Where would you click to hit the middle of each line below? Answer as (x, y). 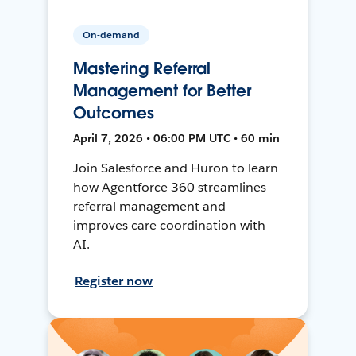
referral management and (150, 206)
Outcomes (114, 112)
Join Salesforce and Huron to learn (176, 168)
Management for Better (162, 90)
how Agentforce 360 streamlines (170, 187)
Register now (114, 281)
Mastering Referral (142, 68)
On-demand (112, 34)
